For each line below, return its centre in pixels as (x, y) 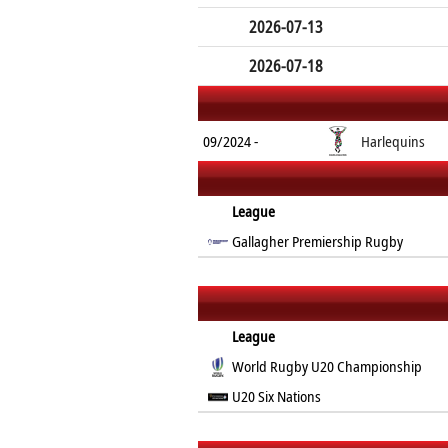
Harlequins (393, 141)
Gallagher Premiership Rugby (318, 241)
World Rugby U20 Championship (327, 366)
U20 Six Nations (277, 396)
